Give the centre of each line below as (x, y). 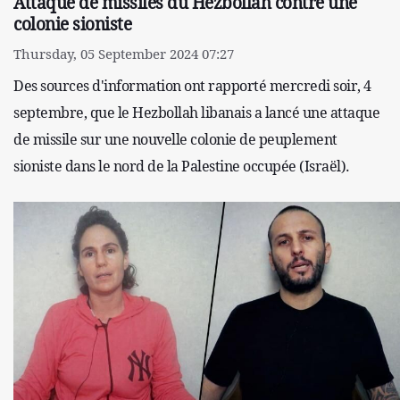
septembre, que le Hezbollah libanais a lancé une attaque (196, 112)
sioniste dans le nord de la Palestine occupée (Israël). (182, 166)
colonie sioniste (72, 24)
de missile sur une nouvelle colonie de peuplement (175, 139)
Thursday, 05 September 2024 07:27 (124, 53)
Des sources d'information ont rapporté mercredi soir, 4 (192, 85)
